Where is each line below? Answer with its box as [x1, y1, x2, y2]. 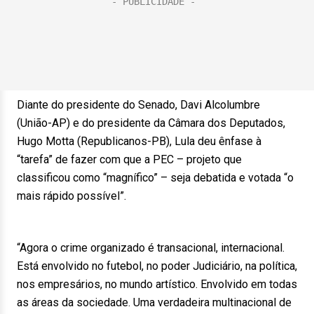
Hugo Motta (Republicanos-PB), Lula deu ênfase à [17, 135, 261, 148]
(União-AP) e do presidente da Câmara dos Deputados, [17, 116, 285, 130]
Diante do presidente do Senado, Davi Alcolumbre [17, 98, 260, 111]
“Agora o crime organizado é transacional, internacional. [17, 241, 285, 254]
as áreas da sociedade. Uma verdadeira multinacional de [17, 296, 292, 309]
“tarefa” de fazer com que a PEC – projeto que [17, 153, 242, 166]
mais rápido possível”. [17, 189, 126, 203]
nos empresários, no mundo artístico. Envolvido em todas [17, 278, 297, 291]
